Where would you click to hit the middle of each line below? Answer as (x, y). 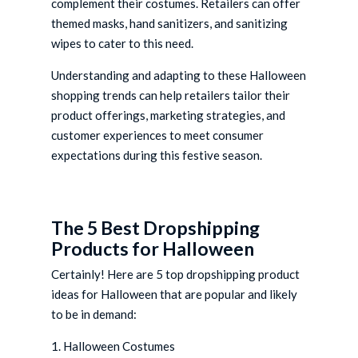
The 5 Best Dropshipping (156, 228)
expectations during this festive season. (157, 155)
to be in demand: (94, 314)
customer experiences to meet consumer (158, 135)
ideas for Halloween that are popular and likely (175, 294)
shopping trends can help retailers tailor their (171, 95)
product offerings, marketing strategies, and (169, 115)
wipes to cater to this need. (123, 44)
